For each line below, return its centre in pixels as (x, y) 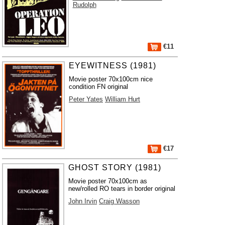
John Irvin (83, 201)
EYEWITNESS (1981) (113, 66)
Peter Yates (86, 99)
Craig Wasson (120, 201)
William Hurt (123, 99)
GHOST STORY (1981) (115, 167)
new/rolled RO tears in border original (122, 189)
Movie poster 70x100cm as (108, 181)
